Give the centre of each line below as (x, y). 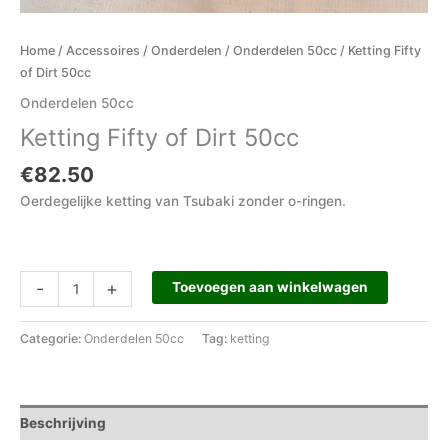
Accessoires (103, 51)
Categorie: (52, 339)
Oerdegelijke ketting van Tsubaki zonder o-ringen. (183, 200)
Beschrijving (63, 422)
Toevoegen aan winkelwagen (269, 287)
